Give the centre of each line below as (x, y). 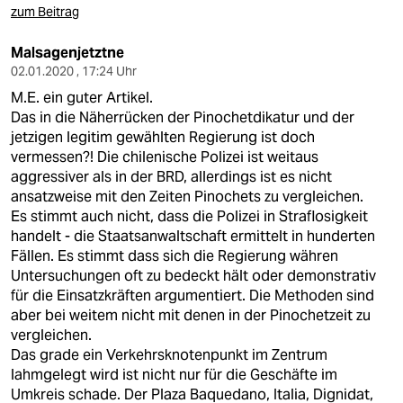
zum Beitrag (45, 12)
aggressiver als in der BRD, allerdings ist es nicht (171, 177)
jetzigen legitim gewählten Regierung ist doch (163, 137)
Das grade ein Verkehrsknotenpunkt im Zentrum (169, 355)
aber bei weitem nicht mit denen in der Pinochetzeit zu (191, 315)
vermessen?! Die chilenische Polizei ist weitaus (165, 157)
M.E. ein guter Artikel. (82, 98)
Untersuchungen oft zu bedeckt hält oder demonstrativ (193, 276)
